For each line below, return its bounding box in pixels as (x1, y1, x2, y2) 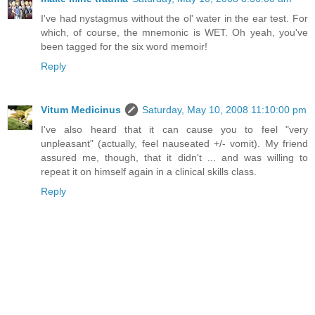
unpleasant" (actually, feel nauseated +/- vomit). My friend (41, 138, 308, 150)
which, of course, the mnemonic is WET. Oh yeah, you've (41, 27, 308, 39)
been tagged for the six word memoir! (41, 41, 207, 53)
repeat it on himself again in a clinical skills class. (41, 166, 257, 178)
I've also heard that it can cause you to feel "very (41, 124, 308, 136)
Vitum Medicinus (41, 104, 121, 116)
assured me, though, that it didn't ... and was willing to (41, 152, 308, 164)
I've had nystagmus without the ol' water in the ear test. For (41, 13, 308, 25)
